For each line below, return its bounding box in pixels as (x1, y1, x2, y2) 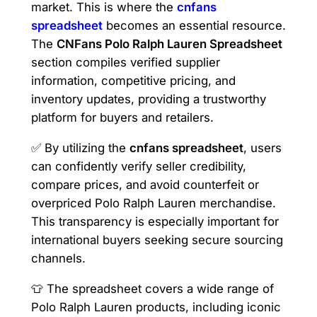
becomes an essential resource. (102, 18, 286, 33)
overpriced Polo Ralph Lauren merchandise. (30, 196, 276, 211)
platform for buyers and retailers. (30, 110, 214, 125)
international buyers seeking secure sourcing (30, 233, 283, 248)
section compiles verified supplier (30, 55, 220, 70)
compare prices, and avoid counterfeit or (30, 178, 259, 192)
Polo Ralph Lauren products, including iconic (30, 299, 281, 314)
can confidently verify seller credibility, (30, 159, 246, 174)
